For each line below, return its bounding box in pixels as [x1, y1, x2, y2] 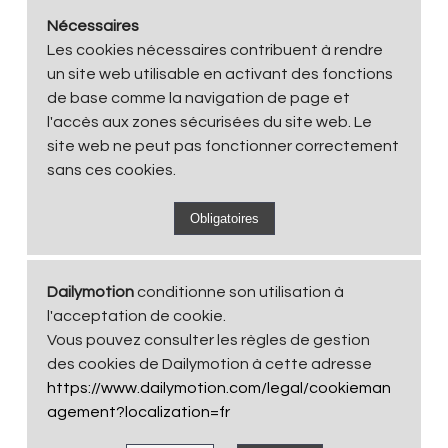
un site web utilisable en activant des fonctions [47, 65, 394, 82]
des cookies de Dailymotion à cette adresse [47, 355, 373, 372]
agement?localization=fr [47, 403, 231, 420]
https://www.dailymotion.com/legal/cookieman [47, 379, 392, 396]
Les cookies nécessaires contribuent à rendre [47, 41, 384, 58]
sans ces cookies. [47, 161, 177, 178]
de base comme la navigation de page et [47, 89, 351, 106]
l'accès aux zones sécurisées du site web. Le [47, 113, 373, 130]
